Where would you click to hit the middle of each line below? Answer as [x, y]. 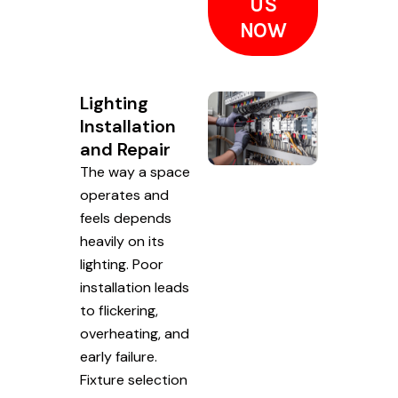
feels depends [126, 218]
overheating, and [135, 333]
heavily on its [122, 241]
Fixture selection [134, 379]
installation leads [135, 287]
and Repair [125, 149]
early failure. [119, 356]
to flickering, [119, 310]
